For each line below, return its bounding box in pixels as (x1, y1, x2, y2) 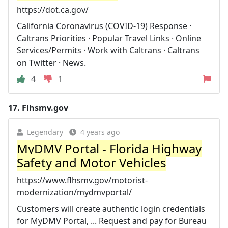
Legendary (27, 127, 63, 137)
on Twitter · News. (17, 57, 86, 68)
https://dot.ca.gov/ (17, 4, 89, 15)
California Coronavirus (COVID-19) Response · (17, 20, 191, 32)
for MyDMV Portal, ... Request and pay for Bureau (17, 215, 207, 226)
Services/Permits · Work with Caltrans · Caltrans (17, 45, 199, 56)
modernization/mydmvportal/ (17, 187, 132, 198)
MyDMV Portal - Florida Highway (17, 140, 202, 157)
